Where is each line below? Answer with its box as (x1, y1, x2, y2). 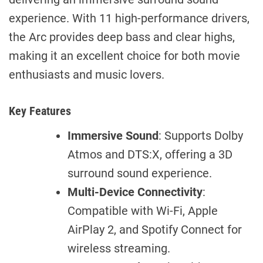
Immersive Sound (68, 128, 159, 143)
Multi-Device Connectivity (68, 184, 203, 199)
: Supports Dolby (159, 128, 243, 143)
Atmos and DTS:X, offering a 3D (68, 147, 232, 161)
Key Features (9, 103, 71, 118)
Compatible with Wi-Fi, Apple (68, 203, 218, 218)
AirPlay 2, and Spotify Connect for (68, 222, 242, 237)
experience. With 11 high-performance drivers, (9, 11, 249, 25)
